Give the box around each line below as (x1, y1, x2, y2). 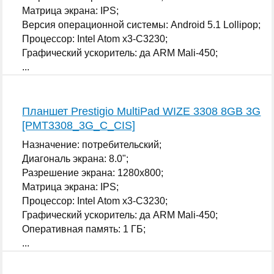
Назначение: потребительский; (22, 139, 162, 150)
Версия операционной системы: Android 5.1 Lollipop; (22, 19, 261, 30)
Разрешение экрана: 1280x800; (22, 167, 164, 178)
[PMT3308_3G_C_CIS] (22, 119, 136, 131)
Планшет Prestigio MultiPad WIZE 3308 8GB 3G (22, 105, 261, 117)
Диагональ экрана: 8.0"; (22, 153, 129, 164)
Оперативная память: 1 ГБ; (22, 223, 146, 234)
